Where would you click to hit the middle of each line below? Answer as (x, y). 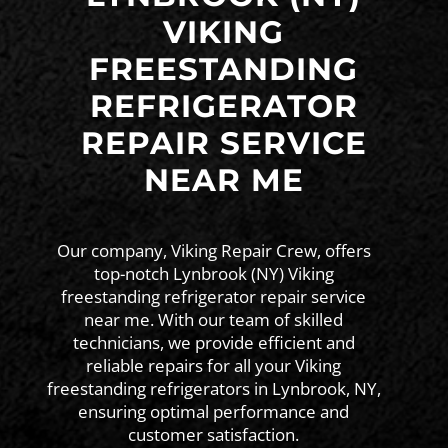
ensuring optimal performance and (214, 411)
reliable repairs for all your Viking (214, 365)
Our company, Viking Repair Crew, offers (213, 250)
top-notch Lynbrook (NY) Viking (213, 273)
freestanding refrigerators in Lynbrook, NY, (213, 388)
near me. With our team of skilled (214, 319)
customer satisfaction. (214, 434)
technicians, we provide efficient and (213, 342)
